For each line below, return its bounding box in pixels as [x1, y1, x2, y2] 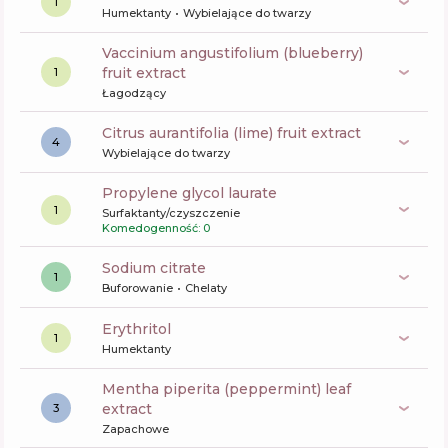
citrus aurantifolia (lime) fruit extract [112, 124, 361, 142]
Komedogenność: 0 [102, 221, 210, 235]
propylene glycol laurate [113, 184, 277, 202]
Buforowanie [102, 281, 173, 295]
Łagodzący [102, 86, 166, 100]
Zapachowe [102, 422, 169, 436]
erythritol [112, 320, 171, 338]
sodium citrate [111, 259, 206, 277]
